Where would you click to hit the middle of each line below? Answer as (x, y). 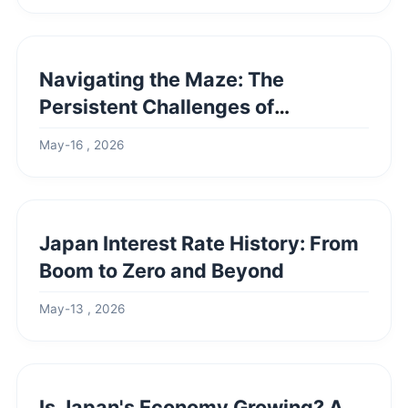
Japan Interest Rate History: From (199, 243)
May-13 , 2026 (82, 309)
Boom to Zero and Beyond (162, 270)
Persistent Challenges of (157, 107)
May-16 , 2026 (82, 145)
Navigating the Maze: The (162, 79)
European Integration (140, 134)
